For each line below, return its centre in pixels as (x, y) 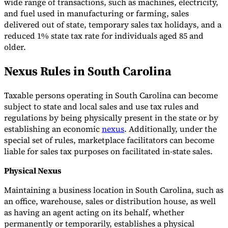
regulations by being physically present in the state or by (111, 118)
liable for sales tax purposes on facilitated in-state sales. (108, 151)
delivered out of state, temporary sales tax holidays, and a (113, 25)
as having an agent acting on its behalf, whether (94, 212)
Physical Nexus (33, 171)
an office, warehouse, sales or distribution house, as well (110, 201)
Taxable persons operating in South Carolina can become (111, 95)
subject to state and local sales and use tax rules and (102, 107)
